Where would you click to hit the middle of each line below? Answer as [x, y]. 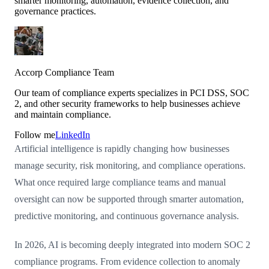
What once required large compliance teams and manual [120, 182]
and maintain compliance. [63, 114]
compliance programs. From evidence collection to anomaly [127, 261]
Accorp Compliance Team [64, 72]
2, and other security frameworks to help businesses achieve [127, 103]
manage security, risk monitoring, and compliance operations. [130, 165]
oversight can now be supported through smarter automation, [129, 199]
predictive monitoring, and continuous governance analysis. [127, 216]
